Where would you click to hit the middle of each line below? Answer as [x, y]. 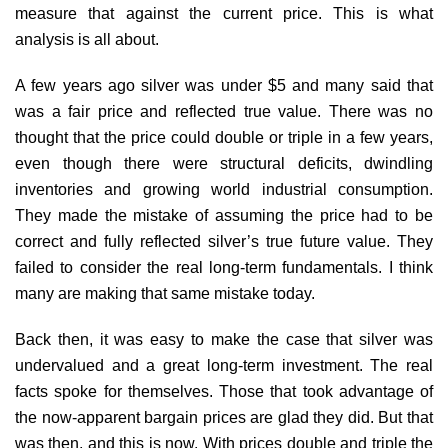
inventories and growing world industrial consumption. [224, 189]
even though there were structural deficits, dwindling [224, 163]
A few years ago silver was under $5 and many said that [224, 85]
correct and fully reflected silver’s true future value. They [224, 241]
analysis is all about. [87, 39]
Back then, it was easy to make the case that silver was [224, 339]
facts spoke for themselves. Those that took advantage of [224, 391]
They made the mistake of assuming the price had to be [224, 215]
